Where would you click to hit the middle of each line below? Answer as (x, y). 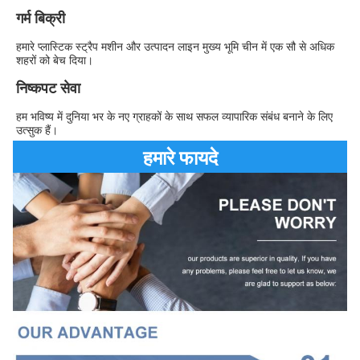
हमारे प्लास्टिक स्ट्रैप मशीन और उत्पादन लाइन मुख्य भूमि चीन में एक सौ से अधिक (175, 47)
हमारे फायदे (180, 158)
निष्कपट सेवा (48, 88)
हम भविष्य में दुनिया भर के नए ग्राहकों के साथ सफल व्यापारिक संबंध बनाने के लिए (174, 117)
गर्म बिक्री (41, 18)
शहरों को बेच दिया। (55, 60)
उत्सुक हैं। (37, 130)
